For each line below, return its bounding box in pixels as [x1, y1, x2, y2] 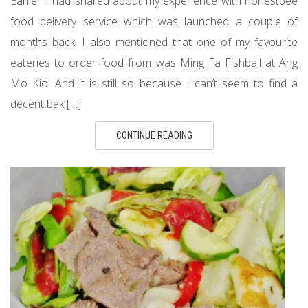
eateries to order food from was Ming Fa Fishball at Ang [10, 55, 298, 70]
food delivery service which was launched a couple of [10, 14, 298, 29]
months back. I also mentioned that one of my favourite [10, 34, 298, 49]
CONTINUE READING [115, 130, 192, 141]
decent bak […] [10, 96, 81, 111]
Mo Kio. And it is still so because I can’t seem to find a [10, 76, 298, 91]
